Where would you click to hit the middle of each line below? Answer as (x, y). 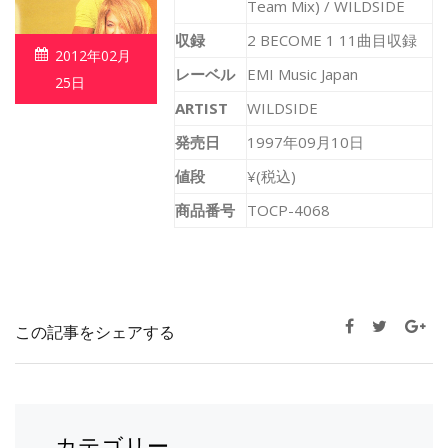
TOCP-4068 (288, 210)
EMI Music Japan (302, 74)
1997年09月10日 (305, 142)
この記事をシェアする (95, 333)
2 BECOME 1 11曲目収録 (332, 40)
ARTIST (201, 108)
